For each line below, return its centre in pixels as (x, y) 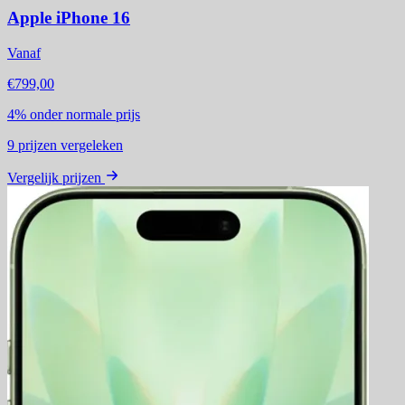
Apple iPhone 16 (69, 18)
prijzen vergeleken (69, 145)
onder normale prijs (85, 114)
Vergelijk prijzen (54, 177)
